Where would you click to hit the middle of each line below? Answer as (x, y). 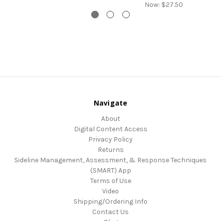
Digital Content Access (110, 129)
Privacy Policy (110, 139)
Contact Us (110, 212)
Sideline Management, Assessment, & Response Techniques (110, 160)
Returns (110, 149)
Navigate (110, 103)
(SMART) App (110, 170)
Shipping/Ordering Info (110, 201)
